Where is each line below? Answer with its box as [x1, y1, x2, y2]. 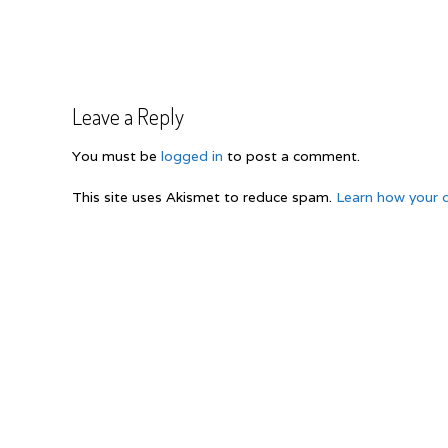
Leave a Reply [72, 101, 184, 130]
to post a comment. [223, 147, 360, 166]
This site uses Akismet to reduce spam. [72, 188, 336, 207]
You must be [72, 147, 161, 166]
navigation [71, 51, 178, 88]
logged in [161, 147, 223, 166]
